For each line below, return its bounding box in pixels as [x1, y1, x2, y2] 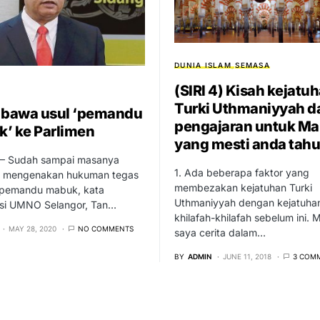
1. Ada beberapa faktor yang [174, 166, 309, 179]
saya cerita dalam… [174, 226, 266, 239]
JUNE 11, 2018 [223, 251, 271, 261]
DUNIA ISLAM [174, 60, 231, 69]
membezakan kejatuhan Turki [174, 181, 312, 194]
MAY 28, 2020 [9, 224, 56, 233]
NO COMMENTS [78, 224, 134, 233]
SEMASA [235, 60, 270, 69]
